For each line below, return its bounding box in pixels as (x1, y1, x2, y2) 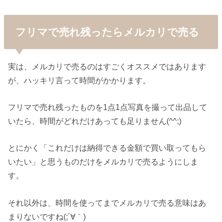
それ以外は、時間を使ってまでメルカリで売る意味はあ (8, 198, 207, 207)
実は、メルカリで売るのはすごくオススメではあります (8, 61, 207, 71)
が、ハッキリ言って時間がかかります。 (8, 75, 151, 85)
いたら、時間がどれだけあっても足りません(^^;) (8, 116, 182, 126)
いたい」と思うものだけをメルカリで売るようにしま (8, 157, 199, 166)
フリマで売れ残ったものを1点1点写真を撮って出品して (8, 103, 208, 112)
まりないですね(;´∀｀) (8, 212, 86, 221)
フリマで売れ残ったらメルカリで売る (15, 26, 199, 38)
